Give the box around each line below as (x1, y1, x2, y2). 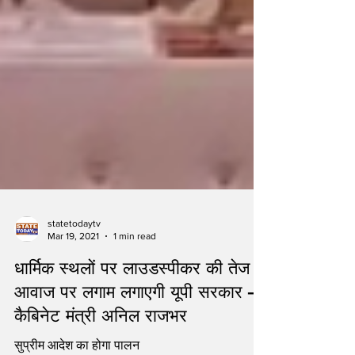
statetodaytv (48, 260, 101, 272)
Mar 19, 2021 (48, 273, 99, 285)
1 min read (113, 273, 156, 285)
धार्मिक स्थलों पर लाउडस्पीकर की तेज (14, 300, 250, 321)
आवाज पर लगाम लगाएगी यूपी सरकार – (14, 324, 257, 345)
